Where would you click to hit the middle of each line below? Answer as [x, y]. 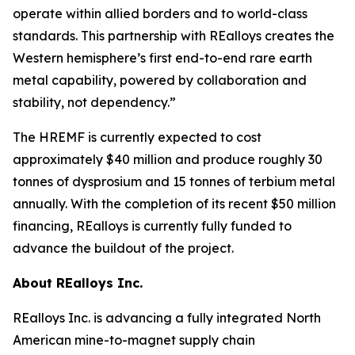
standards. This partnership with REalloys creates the [174, 36]
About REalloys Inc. [78, 283]
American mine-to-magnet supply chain [134, 340]
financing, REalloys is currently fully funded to [152, 226]
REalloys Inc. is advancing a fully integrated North [167, 318]
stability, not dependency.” [94, 102]
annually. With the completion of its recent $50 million [174, 204]
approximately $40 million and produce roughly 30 [168, 159]
